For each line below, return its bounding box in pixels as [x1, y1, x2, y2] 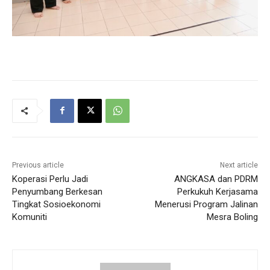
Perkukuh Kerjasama [177, 186, 258, 197]
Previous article [12, 160, 64, 169]
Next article [219, 160, 258, 169]
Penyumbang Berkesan [12, 186, 102, 197]
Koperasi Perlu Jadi [12, 173, 88, 184]
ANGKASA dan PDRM [174, 173, 258, 184]
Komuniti [12, 211, 47, 222]
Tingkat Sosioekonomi [12, 198, 101, 210]
